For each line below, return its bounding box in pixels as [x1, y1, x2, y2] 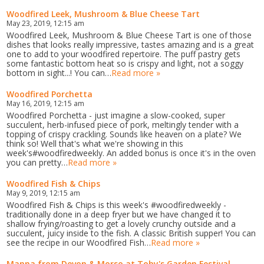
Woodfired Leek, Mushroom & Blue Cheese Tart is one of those [6, 29, 252, 41]
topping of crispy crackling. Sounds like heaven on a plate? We [6, 128, 242, 140]
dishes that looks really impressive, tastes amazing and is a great [6, 38, 255, 50]
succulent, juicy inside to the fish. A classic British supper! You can [6, 227, 256, 239]
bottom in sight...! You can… [6, 67, 112, 78]
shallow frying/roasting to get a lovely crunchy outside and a [6, 217, 236, 229]
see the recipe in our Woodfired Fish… [6, 236, 151, 248]
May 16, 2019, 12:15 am [6, 98, 85, 108]
